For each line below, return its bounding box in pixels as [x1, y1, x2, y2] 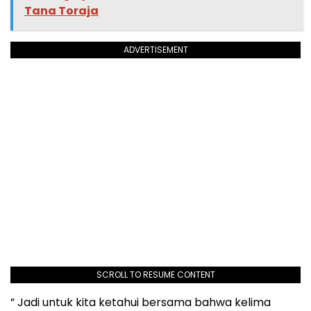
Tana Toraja [24, 3, 99, 19]
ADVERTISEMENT [123, 44, 188, 56]
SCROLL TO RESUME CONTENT [96, 269, 215, 281]
